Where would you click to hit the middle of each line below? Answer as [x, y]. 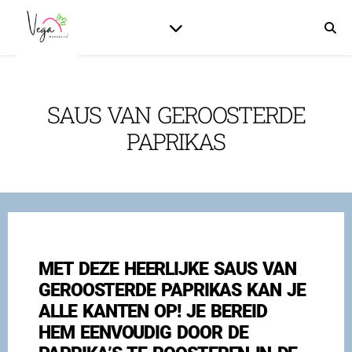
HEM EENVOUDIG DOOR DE [143, 333]
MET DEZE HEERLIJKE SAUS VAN [167, 269]
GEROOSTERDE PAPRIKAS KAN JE [172, 290]
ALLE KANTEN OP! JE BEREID [153, 312]
